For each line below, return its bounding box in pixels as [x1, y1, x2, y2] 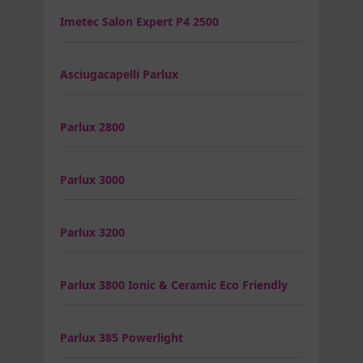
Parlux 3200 [60, 224, 125, 240]
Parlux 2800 [60, 118, 125, 135]
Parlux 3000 [60, 171, 125, 187]
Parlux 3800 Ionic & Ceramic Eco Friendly [60, 276, 288, 293]
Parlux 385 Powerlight [60, 329, 183, 345]
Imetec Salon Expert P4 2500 [60, 13, 219, 29]
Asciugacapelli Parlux [60, 66, 178, 82]
